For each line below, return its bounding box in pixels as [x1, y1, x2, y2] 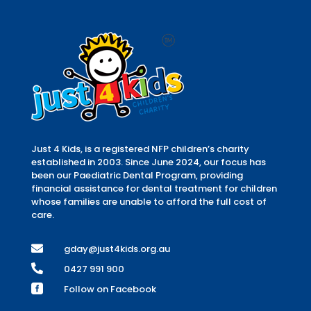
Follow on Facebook [63, 282, 156, 296]
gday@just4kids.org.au [63, 242, 170, 255]
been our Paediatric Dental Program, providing [31, 168, 243, 182]
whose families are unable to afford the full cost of [31, 194, 267, 208]
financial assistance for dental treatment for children [31, 181, 277, 195]
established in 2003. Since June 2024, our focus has [31, 155, 266, 169]
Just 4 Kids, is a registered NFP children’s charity [31, 142, 249, 155]
